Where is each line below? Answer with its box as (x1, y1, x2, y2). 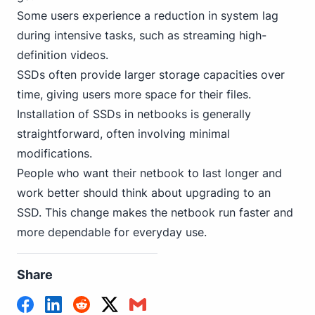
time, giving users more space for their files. (17, 87, 251, 101)
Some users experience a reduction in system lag (17, 8, 278, 22)
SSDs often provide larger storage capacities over (17, 67, 285, 82)
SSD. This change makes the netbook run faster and (17, 205, 293, 219)
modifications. (17, 146, 92, 160)
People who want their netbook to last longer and (17, 166, 282, 180)
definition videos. (17, 48, 108, 62)
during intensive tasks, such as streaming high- (17, 28, 266, 42)
